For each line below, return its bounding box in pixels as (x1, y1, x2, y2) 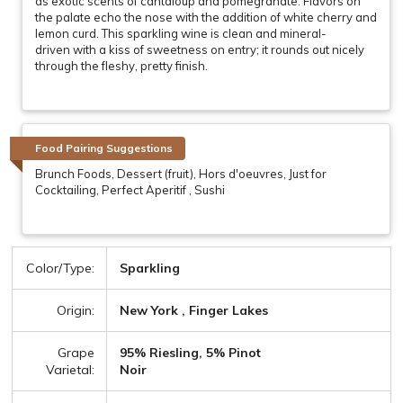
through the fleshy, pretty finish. (35, 58, 210, 73)
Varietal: (46, 362, 94, 379)
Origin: (57, 302, 94, 319)
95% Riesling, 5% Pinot (120, 345, 261, 362)
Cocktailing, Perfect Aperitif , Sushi (35, 183, 225, 198)
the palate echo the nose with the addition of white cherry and (35, 9, 377, 24)
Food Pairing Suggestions (35, 140, 173, 155)
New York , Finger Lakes (120, 302, 268, 319)
